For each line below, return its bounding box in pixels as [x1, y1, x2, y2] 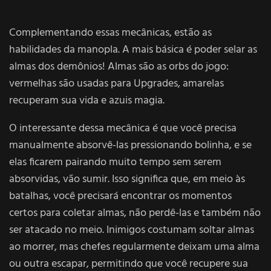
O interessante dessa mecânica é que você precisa [9, 119, 237, 137]
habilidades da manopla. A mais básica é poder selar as [9, 41, 257, 59]
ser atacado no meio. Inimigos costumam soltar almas [9, 221, 254, 239]
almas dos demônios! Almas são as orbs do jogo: [9, 57, 229, 76]
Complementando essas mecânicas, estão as [9, 24, 212, 42]
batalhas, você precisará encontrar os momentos [9, 187, 232, 205]
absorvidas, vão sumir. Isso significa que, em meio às [9, 170, 245, 188]
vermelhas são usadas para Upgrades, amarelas [9, 74, 224, 93]
